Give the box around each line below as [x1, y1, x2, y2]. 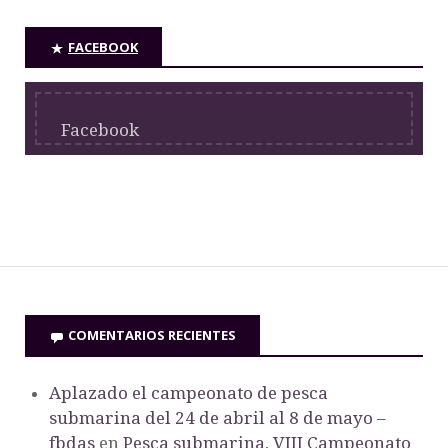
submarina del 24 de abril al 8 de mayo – [49, 407, 386, 428]
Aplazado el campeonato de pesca [49, 382, 328, 403]
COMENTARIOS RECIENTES [68, 326, 236, 345]
